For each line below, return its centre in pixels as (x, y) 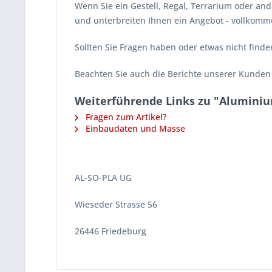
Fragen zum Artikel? (125, 117)
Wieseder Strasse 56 (116, 204)
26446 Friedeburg (110, 231)
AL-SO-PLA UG (103, 178)
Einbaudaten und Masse (134, 128)
